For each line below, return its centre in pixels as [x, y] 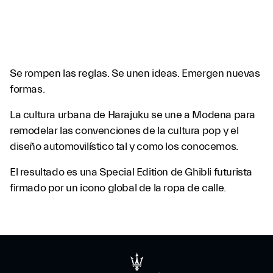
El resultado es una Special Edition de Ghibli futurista [131, 172]
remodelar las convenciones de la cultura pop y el [124, 131]
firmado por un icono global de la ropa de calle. [119, 188]
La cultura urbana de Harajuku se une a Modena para [133, 115]
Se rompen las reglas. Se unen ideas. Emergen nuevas [135, 73]
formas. [27, 89]
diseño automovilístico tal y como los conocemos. [124, 147]
